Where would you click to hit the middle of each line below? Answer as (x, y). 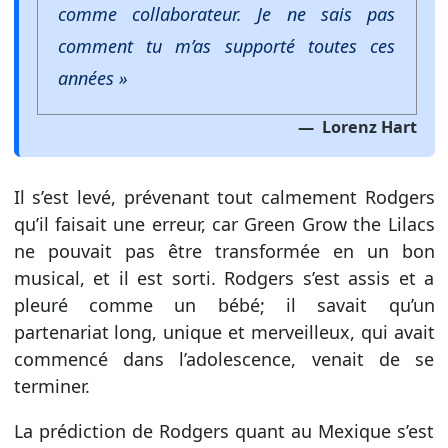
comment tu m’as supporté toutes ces (226, 45)
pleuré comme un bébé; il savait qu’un (224, 304)
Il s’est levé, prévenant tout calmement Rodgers (224, 196)
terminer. (51, 385)
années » (92, 77)
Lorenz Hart (367, 126)
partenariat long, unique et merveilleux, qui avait (224, 331)
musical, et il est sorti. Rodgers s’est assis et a (224, 277)
